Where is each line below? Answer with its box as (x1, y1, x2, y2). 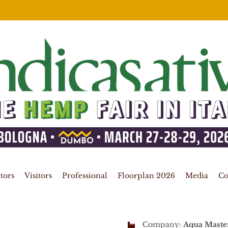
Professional (62, 171, 107, 181)
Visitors (24, 171, 52, 181)
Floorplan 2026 (117, 171, 175, 181)
